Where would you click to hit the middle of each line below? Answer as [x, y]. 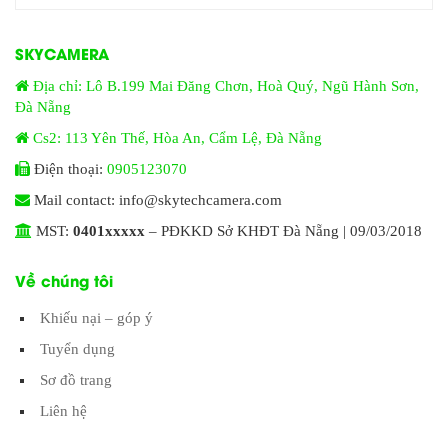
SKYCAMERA [62, 53]
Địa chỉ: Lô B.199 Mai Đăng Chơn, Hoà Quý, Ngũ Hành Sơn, [226, 86]
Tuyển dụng [77, 349]
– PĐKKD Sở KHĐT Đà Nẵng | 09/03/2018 [283, 231]
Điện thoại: [68, 169]
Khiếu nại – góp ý [96, 318]
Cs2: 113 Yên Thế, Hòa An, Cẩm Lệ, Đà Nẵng [177, 138]
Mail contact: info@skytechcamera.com [156, 200]
